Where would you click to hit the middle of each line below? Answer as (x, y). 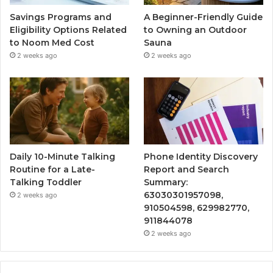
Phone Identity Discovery (201, 157)
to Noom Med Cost (52, 42)
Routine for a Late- (52, 170)
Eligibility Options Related (68, 30)
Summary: (166, 183)
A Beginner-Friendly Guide (204, 17)
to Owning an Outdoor (196, 30)
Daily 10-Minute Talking (62, 157)
